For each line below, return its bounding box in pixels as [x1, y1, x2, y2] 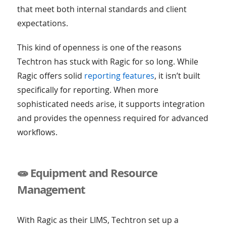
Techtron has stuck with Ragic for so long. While [17, 56, 198, 68]
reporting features [84, 70, 154, 82]
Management [17, 182, 85, 197]
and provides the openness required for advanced [17, 112, 208, 124]
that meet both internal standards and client [17, 4, 187, 15]
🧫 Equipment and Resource [17, 165, 157, 181]
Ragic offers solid [17, 70, 84, 82]
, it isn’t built [154, 70, 200, 82]
